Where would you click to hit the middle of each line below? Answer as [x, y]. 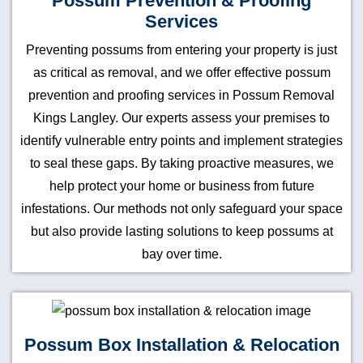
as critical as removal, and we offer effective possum [181, 73]
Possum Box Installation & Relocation [181, 344]
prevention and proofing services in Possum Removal [181, 95]
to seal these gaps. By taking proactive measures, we [181, 163]
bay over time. [181, 254]
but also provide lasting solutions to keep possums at [181, 231]
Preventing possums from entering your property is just [181, 50]
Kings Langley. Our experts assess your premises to [181, 118]
